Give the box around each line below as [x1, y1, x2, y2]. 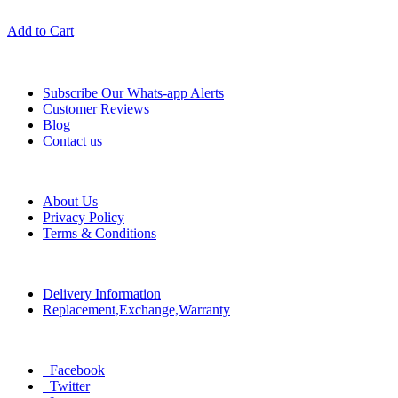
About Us [43, 193, 98, 209]
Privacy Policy [43, 209, 124, 225]
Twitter [46, 378, 90, 394]
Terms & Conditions [43, 225, 156, 241]
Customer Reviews [43, 100, 149, 116]
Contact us [43, 132, 102, 148]
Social [7, 331, 43, 347]
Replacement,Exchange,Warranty [43, 301, 230, 317]
